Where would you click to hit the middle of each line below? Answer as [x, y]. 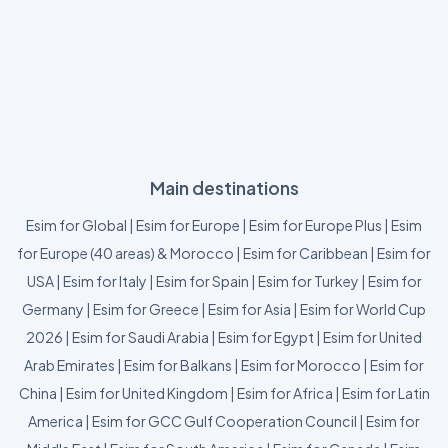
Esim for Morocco [301, 365]
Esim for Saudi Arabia [140, 337]
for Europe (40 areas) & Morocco [125, 253]
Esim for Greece [146, 309]
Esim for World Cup [363, 309]
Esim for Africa [284, 393]
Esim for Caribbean [305, 253]
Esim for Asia [249, 309]
